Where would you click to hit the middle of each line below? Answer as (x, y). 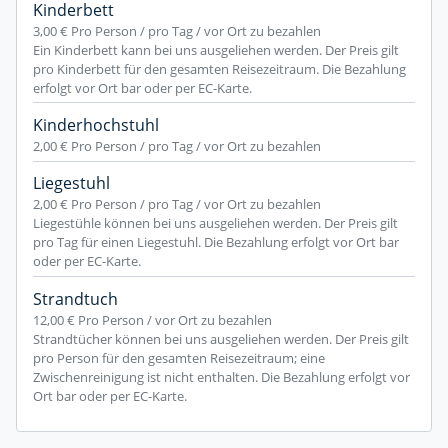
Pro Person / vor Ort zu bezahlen (175, 319)
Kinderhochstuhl (96, 124)
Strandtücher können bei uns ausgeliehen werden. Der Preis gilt (221, 338)
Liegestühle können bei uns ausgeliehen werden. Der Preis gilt (215, 223)
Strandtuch (75, 298)
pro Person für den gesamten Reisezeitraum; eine (179, 357)
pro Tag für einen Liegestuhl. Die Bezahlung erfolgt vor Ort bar (216, 242)
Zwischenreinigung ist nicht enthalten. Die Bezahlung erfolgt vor (221, 376)
